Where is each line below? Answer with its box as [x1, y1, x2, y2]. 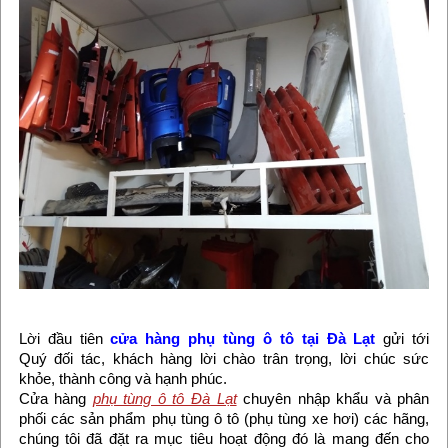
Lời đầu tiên [18, 329, 111, 347]
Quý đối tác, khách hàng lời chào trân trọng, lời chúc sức [18, 349, 430, 367]
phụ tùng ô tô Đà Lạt [92, 389, 237, 407]
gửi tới [375, 329, 430, 347]
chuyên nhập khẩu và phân [236, 389, 430, 407]
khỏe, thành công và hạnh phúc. [18, 369, 231, 387]
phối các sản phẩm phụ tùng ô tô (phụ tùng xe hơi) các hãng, [18, 409, 430, 427]
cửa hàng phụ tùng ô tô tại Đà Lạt [110, 329, 376, 347]
